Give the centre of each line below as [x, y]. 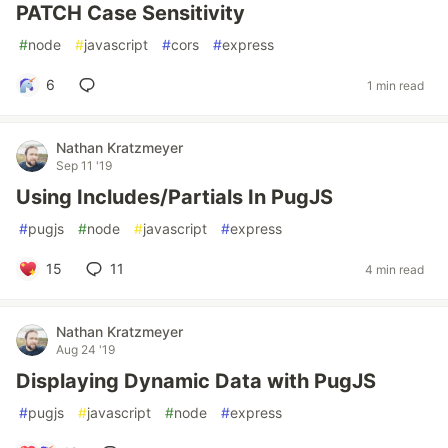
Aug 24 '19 [85, 349]
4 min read [394, 269]
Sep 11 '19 [84, 165]
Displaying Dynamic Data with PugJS [196, 381]
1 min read [395, 85]
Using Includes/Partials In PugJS [174, 197]
